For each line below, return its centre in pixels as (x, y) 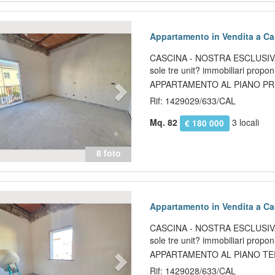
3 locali (244, 122)
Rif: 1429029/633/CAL (193, 101)
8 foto (108, 153)
